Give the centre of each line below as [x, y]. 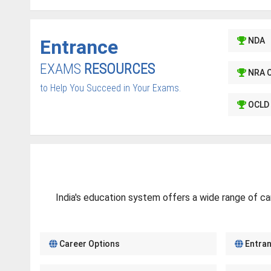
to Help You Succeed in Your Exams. [110, 88]
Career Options [89, 244]
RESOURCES [119, 69]
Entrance [79, 47]
